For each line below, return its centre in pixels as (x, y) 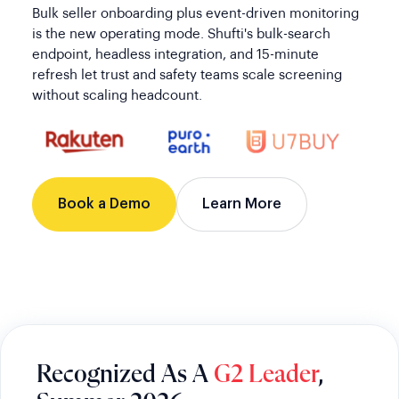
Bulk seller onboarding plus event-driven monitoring (195, 14)
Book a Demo (104, 204)
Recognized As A (125, 375)
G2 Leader (266, 375)
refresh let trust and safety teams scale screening (187, 76)
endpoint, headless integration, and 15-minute (175, 55)
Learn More (241, 204)
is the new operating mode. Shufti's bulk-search (181, 35)
